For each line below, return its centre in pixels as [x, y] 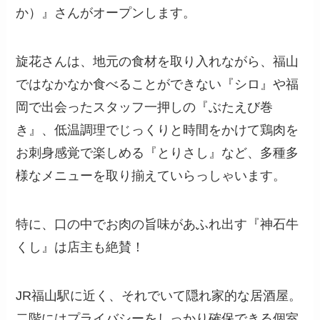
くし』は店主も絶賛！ [80, 247]
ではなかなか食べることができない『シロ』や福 [157, 84]
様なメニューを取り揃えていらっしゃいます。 [151, 175]
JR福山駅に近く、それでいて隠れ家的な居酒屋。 [159, 295]
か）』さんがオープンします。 [106, 13]
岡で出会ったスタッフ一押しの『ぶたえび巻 [145, 107]
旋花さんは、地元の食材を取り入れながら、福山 [157, 61]
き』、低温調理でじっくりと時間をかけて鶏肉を [157, 130]
